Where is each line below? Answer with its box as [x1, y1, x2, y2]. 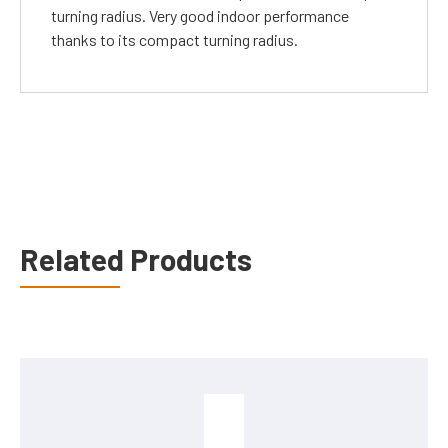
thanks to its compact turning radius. [51, 29, 298, 49]
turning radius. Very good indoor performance [51, 5, 349, 25]
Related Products [20, 240, 252, 277]
